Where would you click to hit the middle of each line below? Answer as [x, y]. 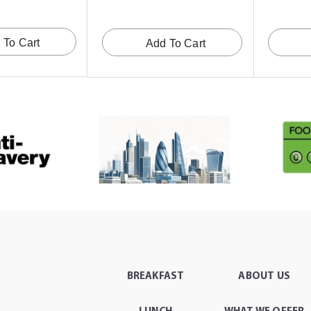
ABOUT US [264, 277]
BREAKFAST [155, 277]
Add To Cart [176, 44]
